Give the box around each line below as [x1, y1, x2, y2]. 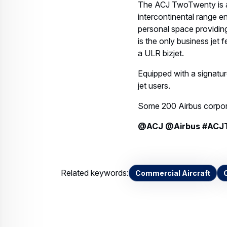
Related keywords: [61, 168, 129, 178]
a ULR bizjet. [138, 48, 184, 58]
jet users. [138, 81, 170, 91]
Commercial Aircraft [135, 169, 210, 177]
